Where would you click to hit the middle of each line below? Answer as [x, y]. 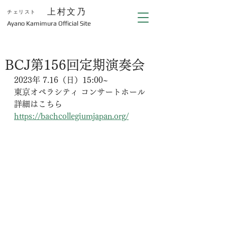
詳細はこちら [38, 104]
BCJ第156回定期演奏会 [75, 65]
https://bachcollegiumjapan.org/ [71, 116]
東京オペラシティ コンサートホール [80, 92]
